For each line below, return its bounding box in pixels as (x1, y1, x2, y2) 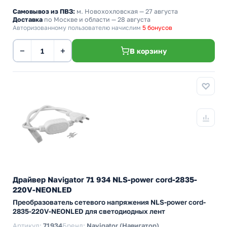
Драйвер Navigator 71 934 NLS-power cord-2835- (13, 175, 197, 184)
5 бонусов (142, 24, 172, 31)
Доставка (13, 16, 43, 23)
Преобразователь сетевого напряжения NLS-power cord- (13, 198, 206, 206)
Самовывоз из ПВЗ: (13, 8, 75, 15)
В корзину (129, 46, 167, 55)
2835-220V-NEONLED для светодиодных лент (13, 207, 165, 215)
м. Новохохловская (77, 8, 138, 15)
